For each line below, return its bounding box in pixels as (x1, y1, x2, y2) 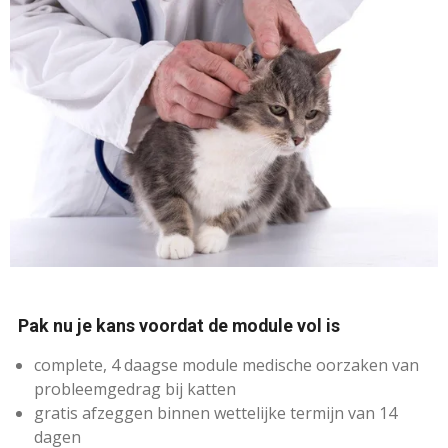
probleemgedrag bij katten (34, 378, 236, 401)
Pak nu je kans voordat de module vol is (10, 315, 344, 337)
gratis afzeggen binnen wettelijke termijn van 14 (34, 402, 397, 425)
